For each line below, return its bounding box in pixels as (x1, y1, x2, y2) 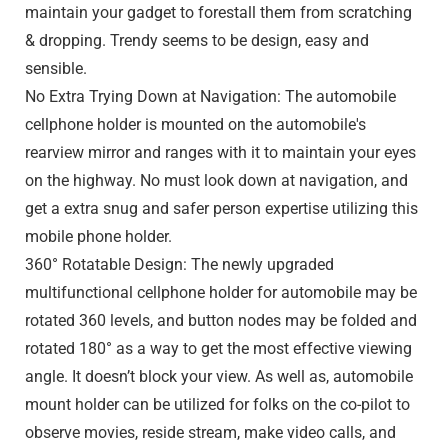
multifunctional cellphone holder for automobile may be (24, 283, 417, 303)
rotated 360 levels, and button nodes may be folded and (24, 311, 417, 331)
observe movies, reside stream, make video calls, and (24, 423, 396, 443)
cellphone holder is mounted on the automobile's (24, 115, 366, 135)
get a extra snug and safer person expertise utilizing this (24, 199, 418, 219)
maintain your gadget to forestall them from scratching (24, 3, 412, 23)
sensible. (24, 59, 87, 79)
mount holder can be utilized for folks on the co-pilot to (24, 395, 410, 415)
